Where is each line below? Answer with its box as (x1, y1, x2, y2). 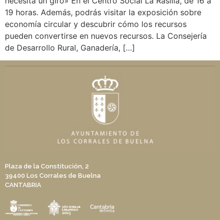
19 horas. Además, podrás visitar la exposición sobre (5, 7, 201, 17)
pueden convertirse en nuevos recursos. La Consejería (5, 31, 207, 41)
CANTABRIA (5, 181, 41, 189)
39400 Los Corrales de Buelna (5, 171, 101, 179)
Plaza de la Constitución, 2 (5, 162, 89, 170)
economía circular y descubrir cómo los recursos (5, 19, 187, 29)
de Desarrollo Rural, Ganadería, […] (5, 43, 135, 53)
